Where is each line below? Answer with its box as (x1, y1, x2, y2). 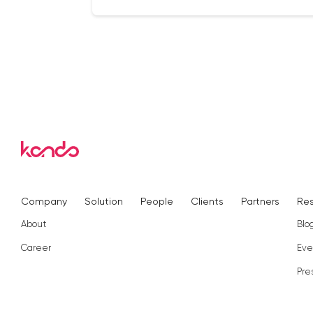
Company (21, 196, 67, 207)
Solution (85, 196, 123, 207)
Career (21, 242, 51, 253)
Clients (191, 196, 224, 207)
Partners (241, 196, 279, 207)
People (140, 196, 173, 207)
